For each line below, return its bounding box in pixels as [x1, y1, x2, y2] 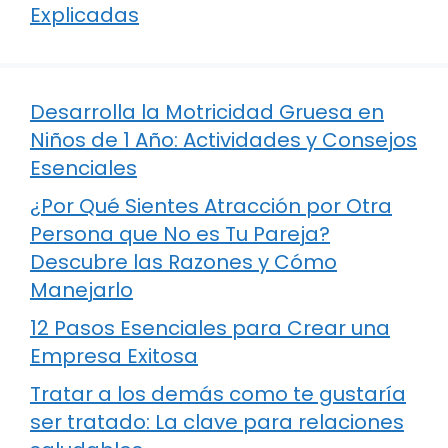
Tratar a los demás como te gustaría [30, 379, 406, 408]
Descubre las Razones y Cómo [30, 247, 337, 276]
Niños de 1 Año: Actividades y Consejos [30, 125, 417, 154]
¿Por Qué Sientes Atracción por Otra [30, 191, 392, 220]
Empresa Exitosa [30, 341, 198, 370]
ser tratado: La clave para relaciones [30, 407, 404, 436]
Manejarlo [30, 275, 133, 304]
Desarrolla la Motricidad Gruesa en [30, 97, 384, 126]
